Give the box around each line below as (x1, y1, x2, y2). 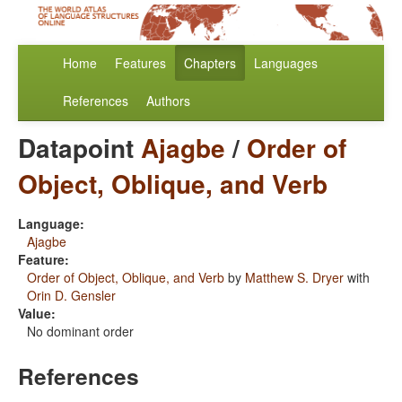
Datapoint (18, 129, 141, 167)
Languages (254, 54, 318, 73)
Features (115, 54, 166, 73)
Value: (18, 304, 56, 323)
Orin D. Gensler (27, 286, 116, 305)
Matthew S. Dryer (245, 268, 344, 287)
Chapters (184, 54, 236, 73)
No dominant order (27, 322, 134, 341)
